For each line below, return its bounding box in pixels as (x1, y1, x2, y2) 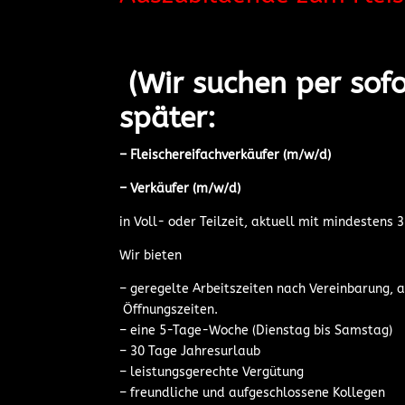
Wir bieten (119, 247, 182, 263)
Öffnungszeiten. (119, 301, 218, 317)
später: (119, 100, 216, 135)
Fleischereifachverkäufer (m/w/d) (130, 146, 331, 163)
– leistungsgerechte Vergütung (119, 363, 304, 380)
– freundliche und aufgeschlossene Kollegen (119, 384, 385, 400)
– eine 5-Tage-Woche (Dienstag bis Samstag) (119, 322, 392, 338)
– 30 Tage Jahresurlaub (119, 343, 260, 359)
